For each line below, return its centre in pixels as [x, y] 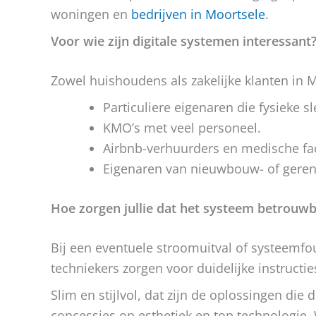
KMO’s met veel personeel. [182, 128]
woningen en [91, 14]
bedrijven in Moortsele [198, 14]
